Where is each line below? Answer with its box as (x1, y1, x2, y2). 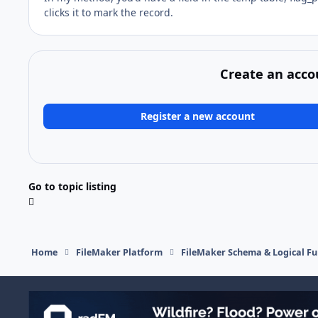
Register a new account (141, 109, 256, 124)
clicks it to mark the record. (44, 5, 173, 19)
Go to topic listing (28, 179, 116, 193)
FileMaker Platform (75, 246, 163, 258)
